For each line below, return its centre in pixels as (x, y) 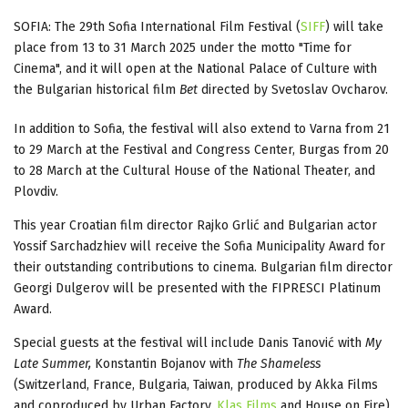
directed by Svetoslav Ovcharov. (293, 89)
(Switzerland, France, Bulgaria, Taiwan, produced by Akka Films (196, 384)
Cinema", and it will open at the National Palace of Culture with (195, 68)
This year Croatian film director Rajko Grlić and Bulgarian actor (195, 225)
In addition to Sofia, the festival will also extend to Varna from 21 (202, 128)
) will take (354, 26)
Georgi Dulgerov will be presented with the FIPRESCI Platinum (197, 288)
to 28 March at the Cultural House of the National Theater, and (194, 170)
